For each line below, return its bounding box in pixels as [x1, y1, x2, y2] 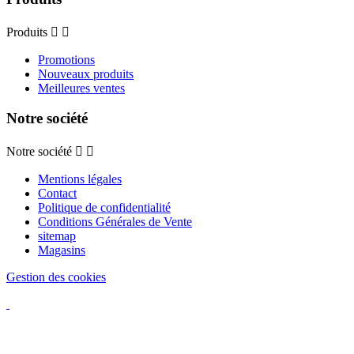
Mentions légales [38, 172, 122, 186]
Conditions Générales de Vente [38, 215, 192, 229]
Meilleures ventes [38, 81, 125, 95]
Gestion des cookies [6, 270, 106, 284]
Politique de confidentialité [38, 201, 171, 215]
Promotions [38, 52, 95, 66]
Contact [38, 186, 77, 201]
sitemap [38, 229, 76, 243]
